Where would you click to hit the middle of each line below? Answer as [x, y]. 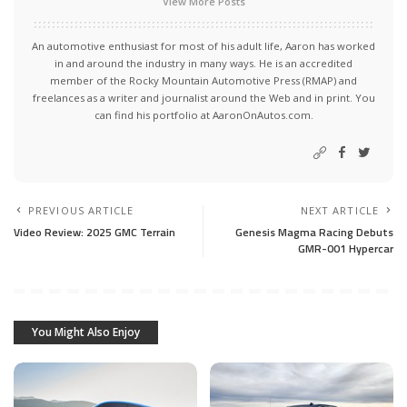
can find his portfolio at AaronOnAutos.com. [203, 114]
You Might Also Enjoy [86, 332]
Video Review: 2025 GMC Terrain [94, 232]
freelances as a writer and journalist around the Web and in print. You [203, 97]
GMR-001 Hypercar [346, 248]
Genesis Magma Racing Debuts [314, 232]
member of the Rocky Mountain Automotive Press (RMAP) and [203, 80]
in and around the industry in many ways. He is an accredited [203, 63]
